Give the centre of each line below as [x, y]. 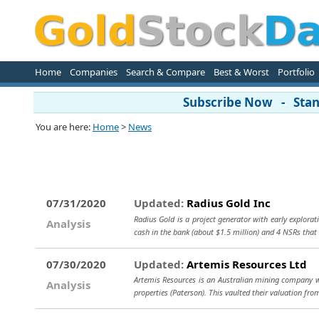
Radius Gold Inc [227, 203]
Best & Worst [241, 72]
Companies [93, 72]
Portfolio [296, 72]
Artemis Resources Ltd [245, 264]
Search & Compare [165, 72]
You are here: [64, 127]
